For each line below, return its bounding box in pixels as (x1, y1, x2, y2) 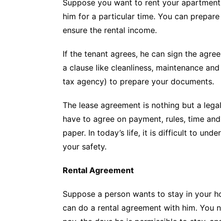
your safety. (63, 141, 107, 151)
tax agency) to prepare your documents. (63, 76, 214, 86)
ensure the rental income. (63, 25, 157, 35)
